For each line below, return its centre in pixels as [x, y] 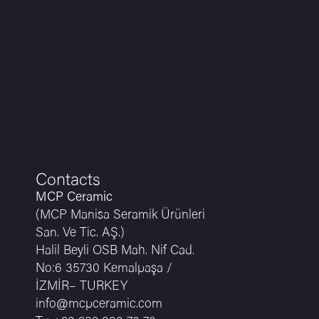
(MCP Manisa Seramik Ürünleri [121, 216]
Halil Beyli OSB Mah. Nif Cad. [115, 251]
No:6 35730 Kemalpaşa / [104, 269]
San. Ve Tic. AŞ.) [80, 234]
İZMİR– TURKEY [82, 287]
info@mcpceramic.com [99, 305]
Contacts [68, 181]
